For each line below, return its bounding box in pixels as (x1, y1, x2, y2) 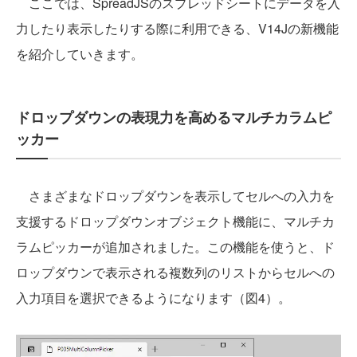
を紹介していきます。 (16, 44, 143, 63)
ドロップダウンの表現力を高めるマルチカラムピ (16, 106, 331, 127)
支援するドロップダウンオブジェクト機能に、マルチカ (16, 211, 335, 230)
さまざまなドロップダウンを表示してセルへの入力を (16, 186, 335, 205)
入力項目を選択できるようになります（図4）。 (16, 288, 291, 307)
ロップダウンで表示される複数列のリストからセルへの (16, 262, 335, 281)
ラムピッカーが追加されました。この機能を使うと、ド (16, 237, 335, 256)
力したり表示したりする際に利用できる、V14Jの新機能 (16, 18, 339, 37)
